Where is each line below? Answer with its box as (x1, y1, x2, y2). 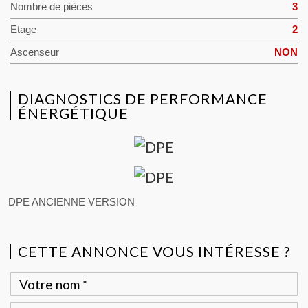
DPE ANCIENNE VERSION (8, 197, 135, 208)
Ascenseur (10, 47, 59, 58)
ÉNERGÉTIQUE (18, 104, 129, 122)
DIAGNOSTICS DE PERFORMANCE (18, 90, 267, 107)
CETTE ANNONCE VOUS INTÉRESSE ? (18, 243, 290, 261)
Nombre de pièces (10, 1, 93, 12)
